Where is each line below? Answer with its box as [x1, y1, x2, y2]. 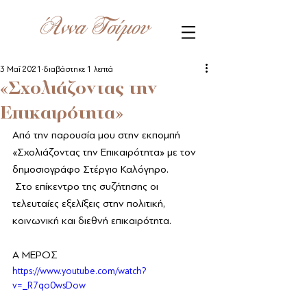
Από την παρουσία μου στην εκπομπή [12, 129, 183, 141]
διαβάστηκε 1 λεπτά [44, 64, 113, 74]
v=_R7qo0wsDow [12, 280, 86, 291]
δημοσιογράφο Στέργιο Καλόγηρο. [12, 163, 171, 175]
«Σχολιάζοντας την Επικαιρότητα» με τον [12, 146, 199, 158]
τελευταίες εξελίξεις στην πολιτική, [12, 197, 168, 210]
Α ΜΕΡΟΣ [12, 249, 58, 261]
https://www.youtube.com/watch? [12, 266, 147, 276]
